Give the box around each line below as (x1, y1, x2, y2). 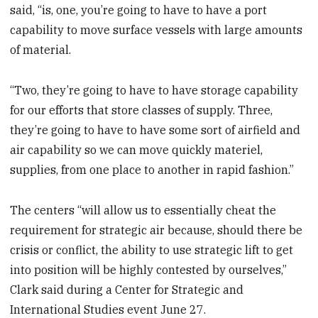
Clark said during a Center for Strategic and (10, 282, 244, 297)
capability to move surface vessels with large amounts (10, 23, 303, 38)
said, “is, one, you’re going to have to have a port (10, 3, 268, 18)
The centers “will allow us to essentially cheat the (10, 202, 277, 217)
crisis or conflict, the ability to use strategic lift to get (10, 242, 294, 257)
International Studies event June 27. (10, 302, 207, 317)
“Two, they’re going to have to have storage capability (10, 83, 299, 98)
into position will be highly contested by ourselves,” (10, 262, 287, 277)
